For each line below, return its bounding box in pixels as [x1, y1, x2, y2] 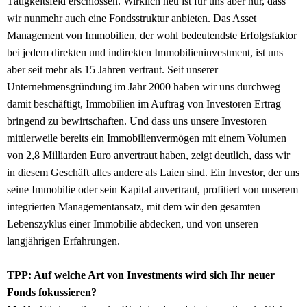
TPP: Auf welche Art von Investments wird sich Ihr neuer [7, 269, 275, 282]
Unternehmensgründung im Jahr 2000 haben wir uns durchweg [7, 81, 280, 93]
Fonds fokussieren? [7, 286, 97, 299]
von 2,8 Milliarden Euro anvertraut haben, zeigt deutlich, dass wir [7, 149, 290, 162]
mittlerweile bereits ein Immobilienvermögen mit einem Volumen [7, 132, 286, 145]
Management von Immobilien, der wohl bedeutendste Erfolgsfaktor [7, 29, 297, 42]
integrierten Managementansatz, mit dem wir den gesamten [7, 201, 260, 213]
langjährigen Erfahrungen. [7, 235, 120, 247]
